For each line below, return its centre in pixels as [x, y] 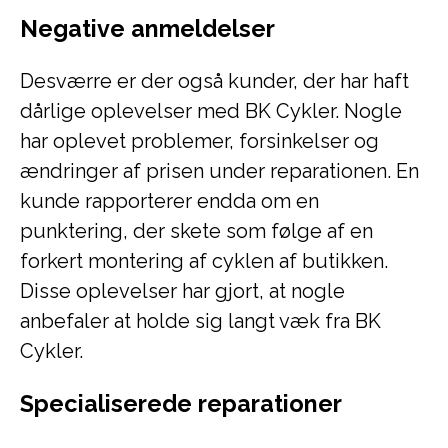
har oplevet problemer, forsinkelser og [199, 141]
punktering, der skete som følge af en [196, 231]
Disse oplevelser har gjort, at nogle [182, 291]
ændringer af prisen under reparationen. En [219, 171]
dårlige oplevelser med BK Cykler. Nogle [211, 111]
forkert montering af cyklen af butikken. [204, 261]
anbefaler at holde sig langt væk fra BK [200, 321]
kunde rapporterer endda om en [169, 201]
